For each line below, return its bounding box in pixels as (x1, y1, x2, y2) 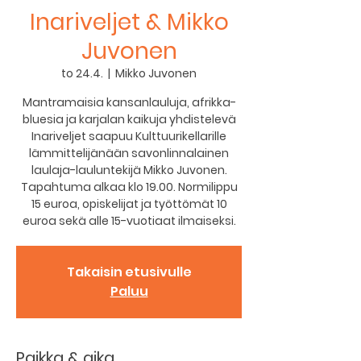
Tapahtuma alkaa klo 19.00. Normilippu (20, 179, 238, 195)
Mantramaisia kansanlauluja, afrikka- (22, 94, 236, 110)
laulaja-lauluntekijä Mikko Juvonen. (31, 162, 227, 178)
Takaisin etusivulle (66, 263, 192, 281)
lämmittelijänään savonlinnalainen (29, 145, 229, 161)
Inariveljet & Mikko (29, 6, 229, 38)
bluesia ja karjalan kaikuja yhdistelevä (22, 111, 236, 127)
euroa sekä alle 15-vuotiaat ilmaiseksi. (22, 213, 236, 229)
